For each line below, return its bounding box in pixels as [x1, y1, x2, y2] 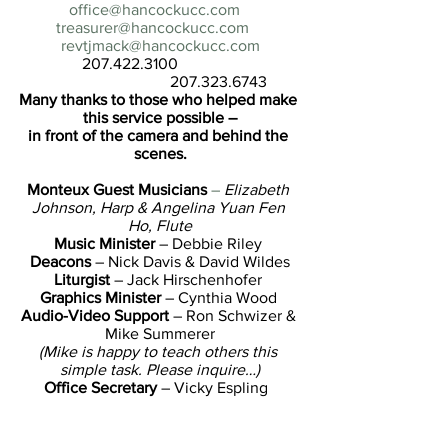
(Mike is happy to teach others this [39, 343, 281, 361]
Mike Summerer [105, 325, 215, 343]
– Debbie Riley [155, 235, 266, 253]
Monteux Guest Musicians [27, 181, 211, 199]
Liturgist [54, 271, 114, 289]
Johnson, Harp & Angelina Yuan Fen [31, 199, 289, 217]
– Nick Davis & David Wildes [91, 253, 290, 271]
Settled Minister [65, 397, 176, 415]
